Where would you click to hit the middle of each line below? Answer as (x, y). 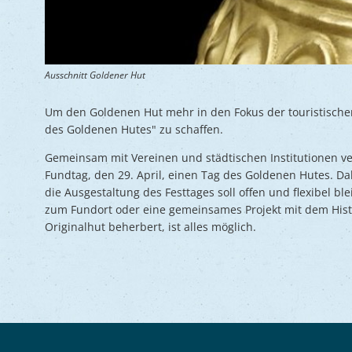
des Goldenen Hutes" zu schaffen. (134, 129)
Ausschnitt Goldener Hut (95, 75)
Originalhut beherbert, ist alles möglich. (150, 227)
